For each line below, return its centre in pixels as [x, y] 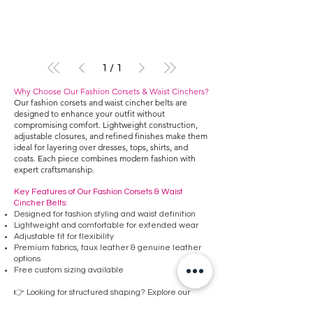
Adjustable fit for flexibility [64, 237]
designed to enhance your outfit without [89, 114]
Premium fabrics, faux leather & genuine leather [108, 248]
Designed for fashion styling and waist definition [105, 214]
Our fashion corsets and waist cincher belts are [101, 103]
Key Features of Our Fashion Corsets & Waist [99, 192]
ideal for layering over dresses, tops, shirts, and [101, 147]
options [27, 259]
